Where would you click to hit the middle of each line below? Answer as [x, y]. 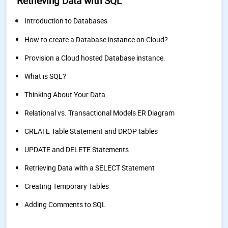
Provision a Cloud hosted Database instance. [95, 58]
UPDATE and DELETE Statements [77, 149]
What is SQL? [45, 76]
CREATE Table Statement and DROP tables [91, 131]
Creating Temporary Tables [67, 186]
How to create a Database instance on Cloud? [96, 39]
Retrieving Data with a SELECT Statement [90, 168]
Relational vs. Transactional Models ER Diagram [99, 113]
